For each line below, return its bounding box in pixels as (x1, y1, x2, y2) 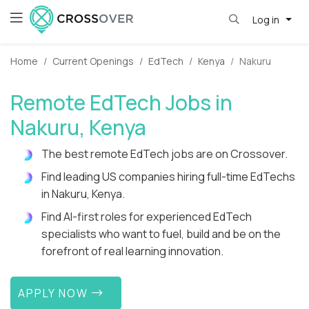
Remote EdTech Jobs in (10, 88, 232, 117)
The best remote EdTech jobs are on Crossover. (41, 146, 288, 162)
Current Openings (52, 54, 134, 68)
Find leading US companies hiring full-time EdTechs (41, 169, 295, 185)
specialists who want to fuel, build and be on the (41, 226, 281, 242)
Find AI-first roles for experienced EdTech (41, 209, 252, 225)
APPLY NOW (18, 285, 92, 301)
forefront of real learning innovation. (41, 243, 223, 259)
